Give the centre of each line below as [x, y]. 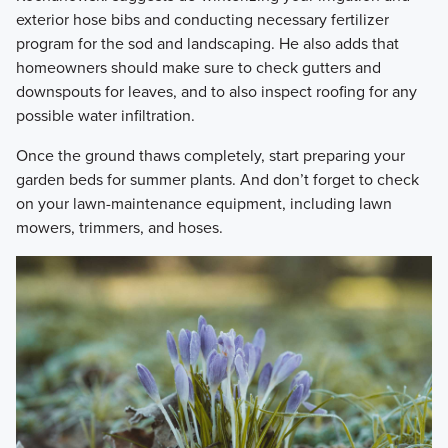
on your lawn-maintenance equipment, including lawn [203, 203]
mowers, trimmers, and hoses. [119, 227]
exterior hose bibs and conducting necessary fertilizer [202, 19]
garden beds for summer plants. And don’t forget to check [217, 179]
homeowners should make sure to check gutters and [198, 67]
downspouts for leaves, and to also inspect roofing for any [216, 91]
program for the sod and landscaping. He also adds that [207, 43]
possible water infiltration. [105, 115]
